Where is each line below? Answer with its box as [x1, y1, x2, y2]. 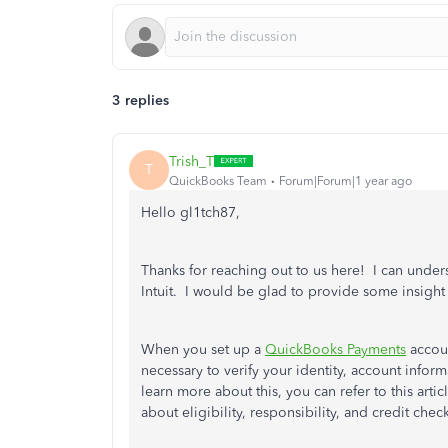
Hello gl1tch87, [141, 204, 240, 221]
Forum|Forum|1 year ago [279, 173, 412, 188]
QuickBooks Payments [265, 341, 406, 358]
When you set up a [141, 341, 265, 358]
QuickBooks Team [169, 173, 267, 188]
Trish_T [169, 152, 214, 170]
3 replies [112, 92, 169, 109]
